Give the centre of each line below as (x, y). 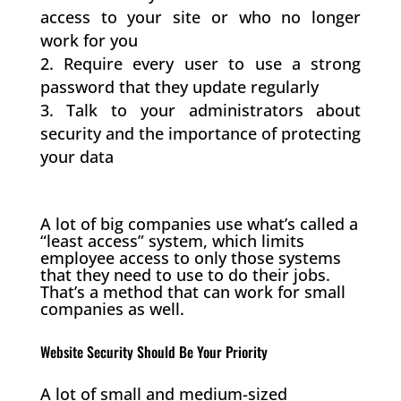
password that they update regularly (179, 86)
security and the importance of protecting (200, 133)
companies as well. (112, 308)
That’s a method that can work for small (192, 291)
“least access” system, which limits (172, 240)
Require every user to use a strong (213, 63)
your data (77, 156)
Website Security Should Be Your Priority (154, 351)
